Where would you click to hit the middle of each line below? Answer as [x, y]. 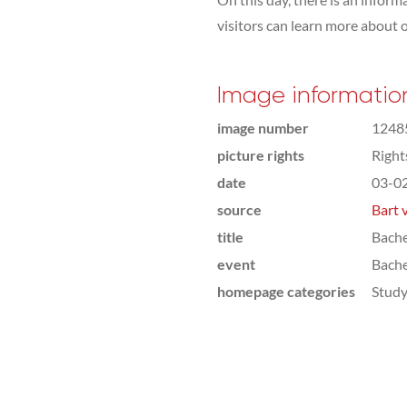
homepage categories [286, 291]
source [239, 209]
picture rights [261, 155]
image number [263, 128]
